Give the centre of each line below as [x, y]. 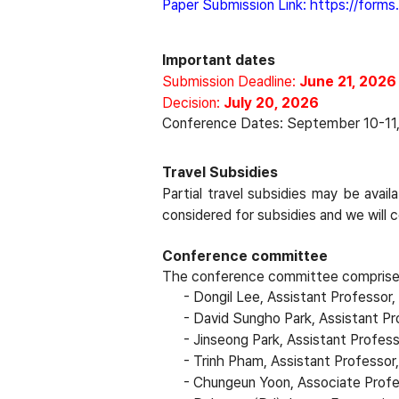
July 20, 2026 [271, 103]
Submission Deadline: [231, 81]
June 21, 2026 [348, 81]
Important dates [219, 60]
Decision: [193, 103]
